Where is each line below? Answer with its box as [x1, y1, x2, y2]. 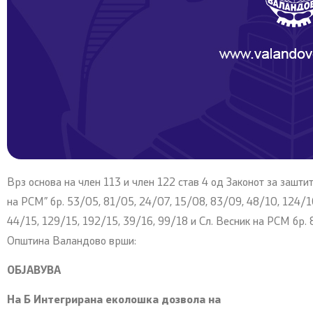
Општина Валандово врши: [7, 235, 136, 247]
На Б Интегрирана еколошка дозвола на [7, 295, 221, 307]
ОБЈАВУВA [7, 265, 61, 277]
